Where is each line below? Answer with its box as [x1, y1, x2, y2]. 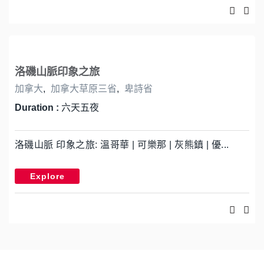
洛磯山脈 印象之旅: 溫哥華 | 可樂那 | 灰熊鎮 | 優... [15, 139, 229, 150]
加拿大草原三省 [51, 83, 117, 94]
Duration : [15, 102, 61, 113]
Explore [29, 171, 65, 181]
